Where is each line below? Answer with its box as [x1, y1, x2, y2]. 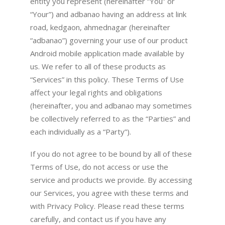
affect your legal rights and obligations [30, 87, 162, 97]
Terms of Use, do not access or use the [30, 162, 168, 172]
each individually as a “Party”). [30, 126, 131, 137]
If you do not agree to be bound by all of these [30, 149, 192, 159]
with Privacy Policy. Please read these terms [30, 201, 184, 211]
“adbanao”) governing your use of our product [30, 35, 188, 45]
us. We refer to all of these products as [30, 61, 166, 71]
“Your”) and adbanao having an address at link [30, 9, 186, 19]
